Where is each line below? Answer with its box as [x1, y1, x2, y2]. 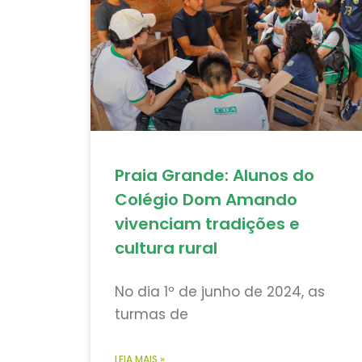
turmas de [115, 305, 188, 325]
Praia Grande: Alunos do [115, 164, 314, 187]
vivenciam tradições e [115, 213, 300, 236]
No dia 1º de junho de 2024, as [115, 282, 325, 302]
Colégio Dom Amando [115, 188, 297, 212]
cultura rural [115, 237, 217, 260]
